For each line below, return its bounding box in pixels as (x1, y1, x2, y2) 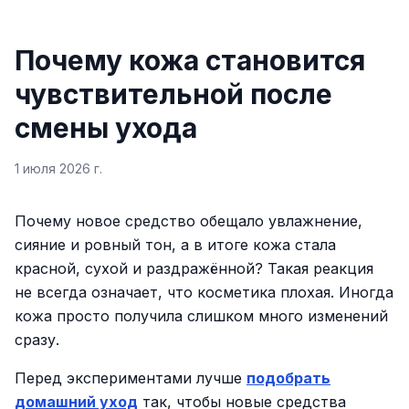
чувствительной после (15, 78, 332, 110)
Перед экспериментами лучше (15, 369, 246, 387)
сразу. (15, 330, 59, 349)
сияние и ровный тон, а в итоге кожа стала (15, 236, 336, 254)
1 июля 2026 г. (15, 161, 102, 176)
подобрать (246, 369, 330, 387)
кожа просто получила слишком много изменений (15, 307, 388, 325)
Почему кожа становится (15, 44, 365, 77)
